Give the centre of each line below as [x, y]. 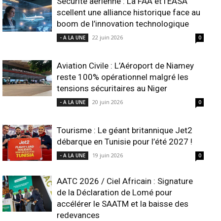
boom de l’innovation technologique [123, 24]
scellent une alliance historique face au [129, 13]
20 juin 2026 [108, 102]
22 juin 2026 [108, 37]
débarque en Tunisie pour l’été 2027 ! [125, 142]
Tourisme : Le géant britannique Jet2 [125, 130]
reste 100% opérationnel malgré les [123, 77]
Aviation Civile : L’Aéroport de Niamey [125, 66]
